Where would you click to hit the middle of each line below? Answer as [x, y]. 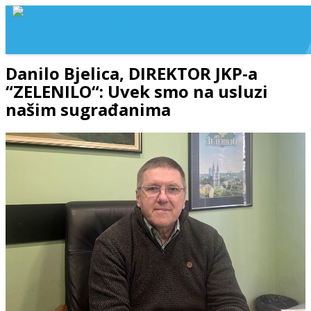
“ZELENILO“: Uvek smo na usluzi [137, 91]
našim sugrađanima [88, 109]
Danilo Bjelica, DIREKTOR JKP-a [132, 73]
